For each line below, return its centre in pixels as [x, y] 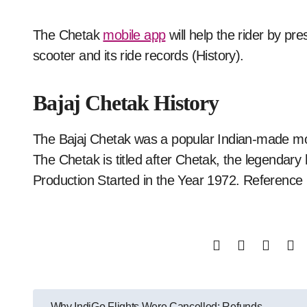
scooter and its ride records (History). [138, 55]
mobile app [134, 35]
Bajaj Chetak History [126, 102]
